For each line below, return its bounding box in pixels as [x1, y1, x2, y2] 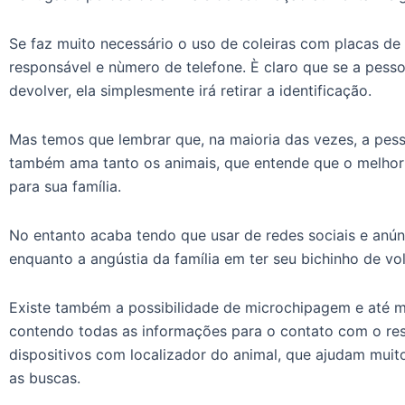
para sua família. [9, 176, 121, 195]
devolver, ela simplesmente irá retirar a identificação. [9, 80, 372, 99]
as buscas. [9, 368, 80, 387]
